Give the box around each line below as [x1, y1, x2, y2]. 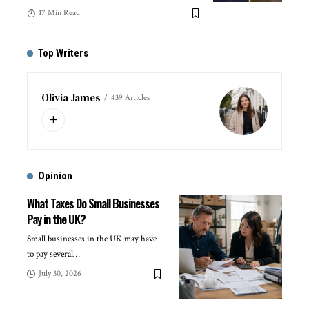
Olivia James [41, 90, 101, 106]
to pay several [27, 248, 73, 261]
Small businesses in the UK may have [27, 233, 157, 246]
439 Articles [111, 92, 150, 103]
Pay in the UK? [27, 210, 86, 228]
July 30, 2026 [39, 268, 81, 279]
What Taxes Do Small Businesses [27, 195, 159, 212]
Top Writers [38, 47, 88, 60]
